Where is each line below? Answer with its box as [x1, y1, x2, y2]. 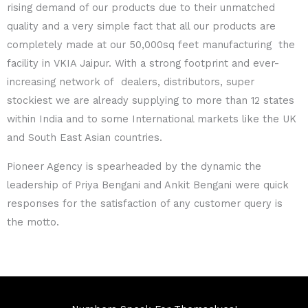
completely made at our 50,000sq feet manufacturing [7, 38, 278, 52]
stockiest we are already [7, 94, 132, 107]
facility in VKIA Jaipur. [7, 57, 115, 70]
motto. [27, 215, 59, 228]
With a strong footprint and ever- [115, 57, 279, 70]
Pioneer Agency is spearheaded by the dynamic [7, 159, 245, 173]
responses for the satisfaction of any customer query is [7, 197, 283, 210]
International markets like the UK [132, 113, 296, 126]
